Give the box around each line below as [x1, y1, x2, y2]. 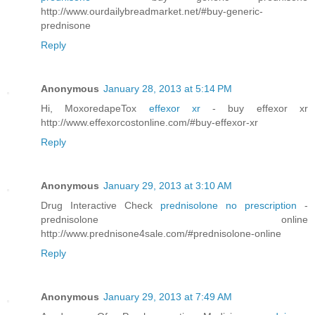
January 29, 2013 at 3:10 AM [103, 179, 232, 191]
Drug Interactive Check [41, 199, 160, 211]
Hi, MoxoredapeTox [41, 102, 149, 114]
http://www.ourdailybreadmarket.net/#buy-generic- [41, 5, 263, 17]
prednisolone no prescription [160, 199, 304, 211]
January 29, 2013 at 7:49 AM [103, 290, 232, 302]
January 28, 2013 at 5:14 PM [103, 82, 232, 94]
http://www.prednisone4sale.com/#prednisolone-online [41, 227, 281, 239]
